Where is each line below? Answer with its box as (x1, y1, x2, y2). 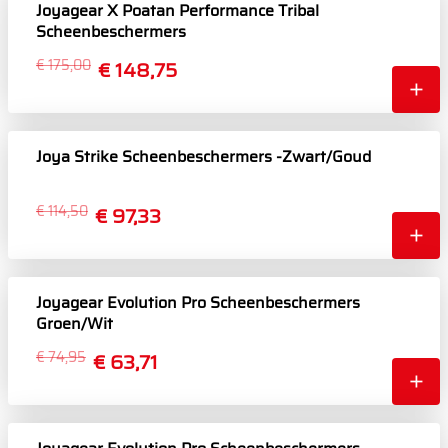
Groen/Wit (36, 311, 113, 337)
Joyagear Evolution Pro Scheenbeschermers (36, 290, 360, 316)
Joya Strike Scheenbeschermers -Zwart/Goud (36, 144, 371, 170)
